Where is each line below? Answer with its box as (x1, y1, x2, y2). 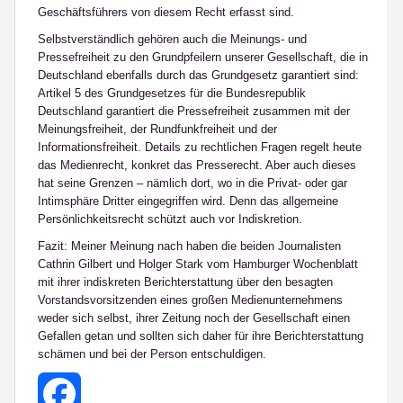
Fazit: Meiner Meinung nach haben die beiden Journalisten (38, 239, 341, 253)
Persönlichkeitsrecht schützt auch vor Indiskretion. (38, 212, 302, 226)
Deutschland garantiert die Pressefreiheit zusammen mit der (38, 104, 350, 118)
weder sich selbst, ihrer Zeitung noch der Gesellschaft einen (38, 311, 350, 325)
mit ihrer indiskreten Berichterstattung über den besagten (38, 275, 333, 289)
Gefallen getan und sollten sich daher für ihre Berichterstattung (38, 329, 363, 343)
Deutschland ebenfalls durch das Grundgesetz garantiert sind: (38, 68, 359, 82)
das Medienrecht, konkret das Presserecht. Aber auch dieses (38, 158, 356, 172)
